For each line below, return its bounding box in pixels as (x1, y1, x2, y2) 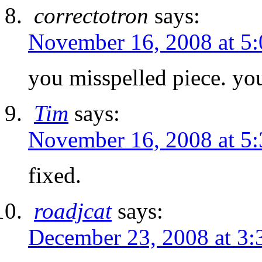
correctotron (34, 3, 149, 29)
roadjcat (34, 198, 112, 224)
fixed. (28, 163, 81, 188)
